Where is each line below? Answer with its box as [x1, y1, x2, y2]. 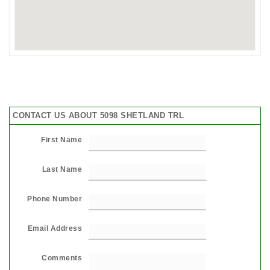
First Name [41, 135, 82, 144]
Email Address [27, 224, 82, 233]
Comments [42, 253, 82, 262]
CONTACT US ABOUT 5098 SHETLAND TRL [13, 110, 184, 120]
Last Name [42, 165, 82, 174]
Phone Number [27, 194, 82, 203]
